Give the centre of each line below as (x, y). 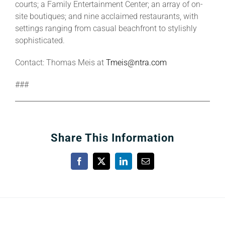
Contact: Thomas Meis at (60, 62)
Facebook (94, 164)
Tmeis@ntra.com (136, 62)
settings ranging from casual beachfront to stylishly (106, 28)
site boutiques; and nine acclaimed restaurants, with (106, 16)
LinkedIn (137, 164)
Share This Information (113, 138)
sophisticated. (40, 40)
